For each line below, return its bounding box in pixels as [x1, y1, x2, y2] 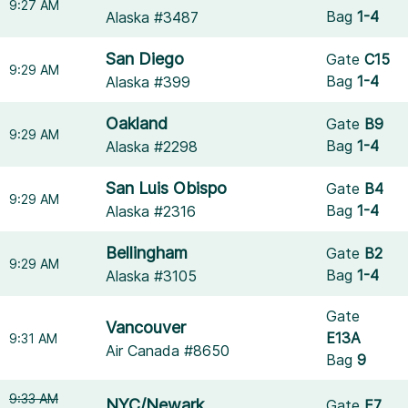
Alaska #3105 [106, 267, 198, 285]
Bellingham [106, 243, 189, 262]
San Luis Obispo [106, 178, 228, 198]
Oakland [106, 114, 168, 133]
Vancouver [106, 317, 187, 337]
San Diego [106, 49, 185, 68]
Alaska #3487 [106, 8, 199, 26]
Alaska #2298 [106, 138, 199, 156]
